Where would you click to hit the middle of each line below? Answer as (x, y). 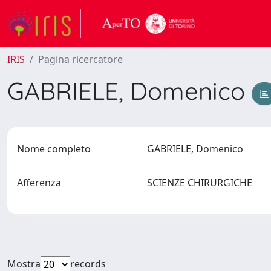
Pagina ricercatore (80, 59)
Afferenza (39, 183)
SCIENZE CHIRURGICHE (202, 183)
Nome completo (54, 149)
